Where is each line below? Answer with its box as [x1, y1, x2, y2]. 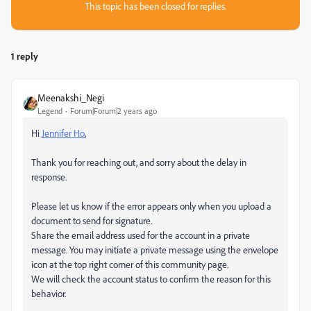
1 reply [11, 50, 38, 62]
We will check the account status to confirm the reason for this [31, 273, 271, 285]
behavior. [31, 287, 66, 299]
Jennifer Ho [42, 127, 85, 139]
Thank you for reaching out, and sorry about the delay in [31, 156, 246, 168]
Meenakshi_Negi [37, 92, 104, 103]
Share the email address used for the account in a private [31, 229, 250, 241]
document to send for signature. [31, 215, 152, 226]
